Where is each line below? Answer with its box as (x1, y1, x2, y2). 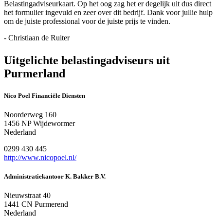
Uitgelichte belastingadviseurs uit (4, 54, 170, 67)
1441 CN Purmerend (4, 200, 68, 209)
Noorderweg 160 (4, 110, 56, 119)
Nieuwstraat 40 (4, 191, 51, 200)
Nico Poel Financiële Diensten (4, 91, 85, 99)
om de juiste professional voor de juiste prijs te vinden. (4, 17, 170, 25)
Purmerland (4, 67, 65, 80)
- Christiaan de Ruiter (4, 33, 70, 42)
